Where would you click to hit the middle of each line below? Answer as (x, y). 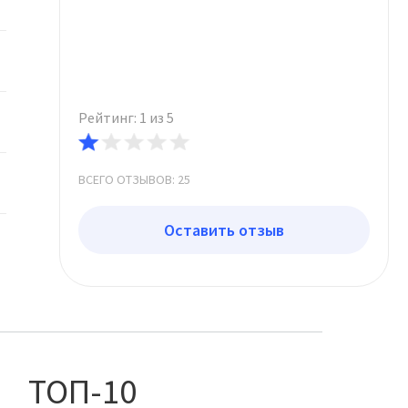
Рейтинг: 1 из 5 (126, 117)
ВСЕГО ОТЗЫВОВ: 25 (134, 179)
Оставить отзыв (224, 230)
